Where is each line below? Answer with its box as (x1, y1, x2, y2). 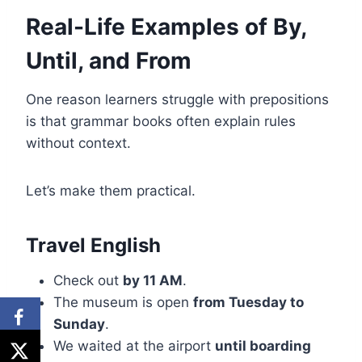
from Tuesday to (193, 294, 304, 311)
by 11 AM (123, 272, 183, 289)
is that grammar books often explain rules (26, 113, 296, 130)
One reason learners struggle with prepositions (26, 91, 329, 108)
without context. (26, 135, 131, 152)
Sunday (53, 316, 105, 333)
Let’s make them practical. (26, 183, 196, 200)
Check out (53, 272, 123, 289)
